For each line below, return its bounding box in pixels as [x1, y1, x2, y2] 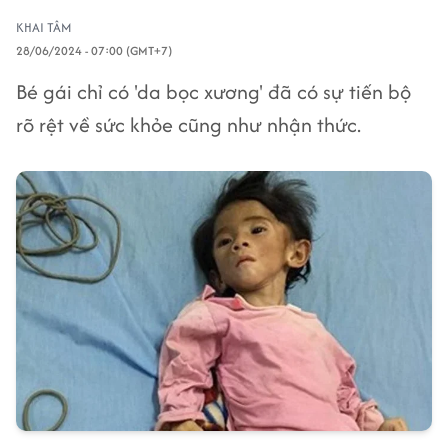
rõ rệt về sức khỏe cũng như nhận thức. [16, 110, 361, 139]
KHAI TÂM [16, 18, 72, 37]
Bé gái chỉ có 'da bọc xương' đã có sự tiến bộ [16, 77, 411, 106]
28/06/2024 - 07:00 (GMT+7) [16, 42, 172, 59]
